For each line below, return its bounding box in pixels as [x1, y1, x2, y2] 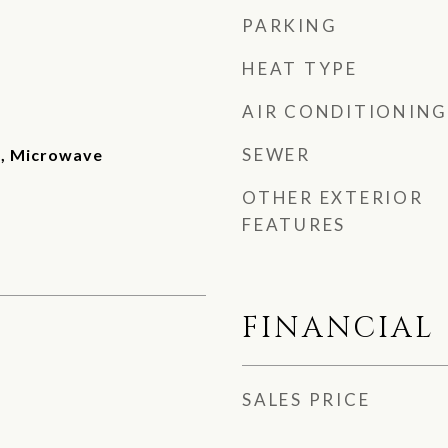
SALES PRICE [242, 389, 371, 410]
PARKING [242, 15, 338, 36]
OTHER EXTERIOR [242, 187, 424, 208]
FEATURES [242, 214, 346, 235]
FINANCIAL [242, 309, 435, 348]
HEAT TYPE [242, 58, 358, 79]
